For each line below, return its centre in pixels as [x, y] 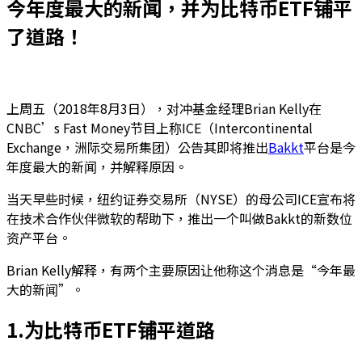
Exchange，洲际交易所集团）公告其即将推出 [137, 147]
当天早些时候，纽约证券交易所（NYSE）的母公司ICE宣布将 [181, 198]
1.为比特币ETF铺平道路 [111, 329]
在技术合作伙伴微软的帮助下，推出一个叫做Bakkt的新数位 [179, 218]
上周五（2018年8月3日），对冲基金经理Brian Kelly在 [164, 108]
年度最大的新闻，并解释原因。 [97, 166]
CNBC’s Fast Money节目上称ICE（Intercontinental [160, 127]
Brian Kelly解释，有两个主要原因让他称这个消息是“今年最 [181, 269]
